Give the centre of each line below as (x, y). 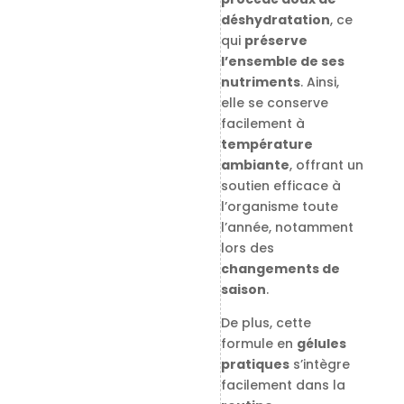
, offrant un (326, 165)
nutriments (260, 83)
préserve (275, 41)
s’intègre (319, 365)
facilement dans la (283, 386)
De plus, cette (266, 323)
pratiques (255, 365)
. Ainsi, (319, 83)
